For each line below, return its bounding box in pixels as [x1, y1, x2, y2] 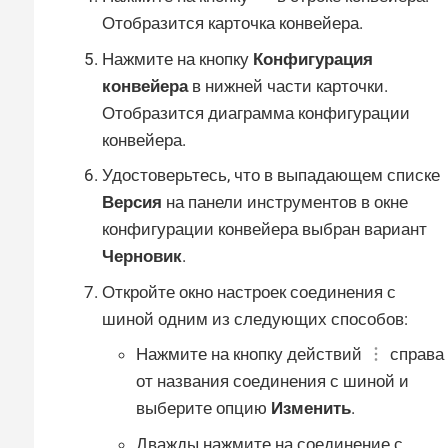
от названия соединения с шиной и [136, 371, 409, 392]
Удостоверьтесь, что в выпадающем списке [102, 165, 440, 186]
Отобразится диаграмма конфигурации [102, 102, 410, 123]
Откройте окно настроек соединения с [102, 281, 396, 302]
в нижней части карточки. [188, 75, 388, 96]
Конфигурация [253, 48, 373, 69]
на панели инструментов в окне [162, 192, 408, 213]
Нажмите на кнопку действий [136, 344, 366, 365]
